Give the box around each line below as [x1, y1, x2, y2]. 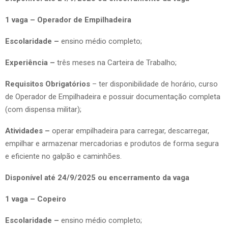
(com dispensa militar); [5, 104, 81, 114]
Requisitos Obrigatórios [5, 79, 92, 89]
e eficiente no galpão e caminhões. [5, 151, 122, 161]
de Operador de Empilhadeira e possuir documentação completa [5, 92, 220, 101]
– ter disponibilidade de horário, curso [92, 79, 218, 89]
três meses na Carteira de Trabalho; [57, 58, 177, 67]
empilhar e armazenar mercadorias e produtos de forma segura [5, 138, 219, 148]
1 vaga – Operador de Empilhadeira [5, 15, 131, 24]
